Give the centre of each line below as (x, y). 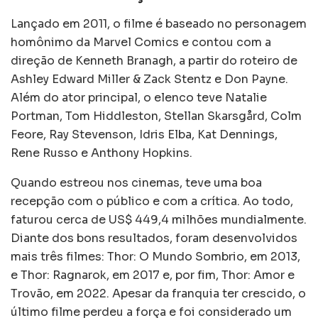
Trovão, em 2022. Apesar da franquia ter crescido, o (158, 293)
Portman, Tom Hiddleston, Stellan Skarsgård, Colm (156, 116)
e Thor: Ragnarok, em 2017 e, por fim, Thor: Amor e (153, 275)
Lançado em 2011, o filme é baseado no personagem (159, 23)
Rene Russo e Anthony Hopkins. (103, 153)
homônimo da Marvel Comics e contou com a (141, 42)
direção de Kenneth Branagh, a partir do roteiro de (154, 60)
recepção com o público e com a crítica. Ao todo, (152, 201)
